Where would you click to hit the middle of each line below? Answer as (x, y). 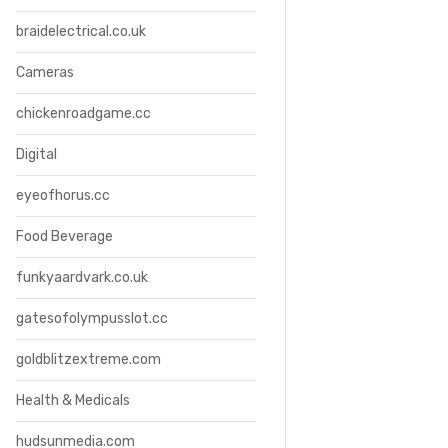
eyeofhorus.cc (63, 195)
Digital (36, 154)
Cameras (45, 72)
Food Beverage (64, 236)
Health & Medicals (73, 400)
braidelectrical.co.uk (81, 31)
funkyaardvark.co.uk (82, 277)
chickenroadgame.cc (83, 113)
